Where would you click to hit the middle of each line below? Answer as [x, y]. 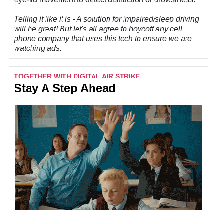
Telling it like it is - [45, 19]
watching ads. [39, 48]
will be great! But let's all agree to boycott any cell [98, 29]
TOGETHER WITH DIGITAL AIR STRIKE [77, 76]
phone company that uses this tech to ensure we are [103, 39]
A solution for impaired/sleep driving [138, 19]
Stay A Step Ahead [65, 88]
